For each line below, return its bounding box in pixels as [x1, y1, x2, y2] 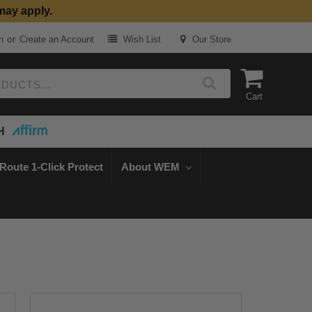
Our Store [189, 34, 232, 45]
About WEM [120, 160, 182, 173]
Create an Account [19, 34, 94, 45]
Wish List [120, 34, 162, 45]
